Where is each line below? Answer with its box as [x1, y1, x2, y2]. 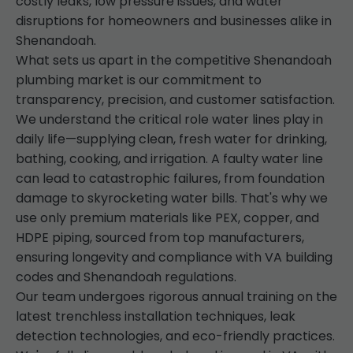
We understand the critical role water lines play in [16, 110, 323, 128]
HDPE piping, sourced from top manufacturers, [16, 229, 304, 247]
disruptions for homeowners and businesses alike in [16, 12, 332, 30]
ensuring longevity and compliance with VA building [16, 248, 333, 266]
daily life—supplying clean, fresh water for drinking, [16, 130, 327, 148]
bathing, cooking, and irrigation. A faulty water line [16, 150, 323, 168]
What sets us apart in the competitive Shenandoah [16, 51, 332, 69]
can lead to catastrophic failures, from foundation [16, 169, 325, 188]
